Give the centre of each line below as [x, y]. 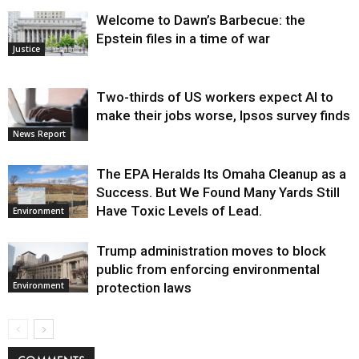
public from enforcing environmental [208, 269]
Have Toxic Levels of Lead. [179, 210]
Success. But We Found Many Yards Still [218, 192]
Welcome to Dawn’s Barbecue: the [201, 20]
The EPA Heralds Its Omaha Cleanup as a [221, 173]
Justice [26, 48]
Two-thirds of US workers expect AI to [215, 97]
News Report [39, 134]
